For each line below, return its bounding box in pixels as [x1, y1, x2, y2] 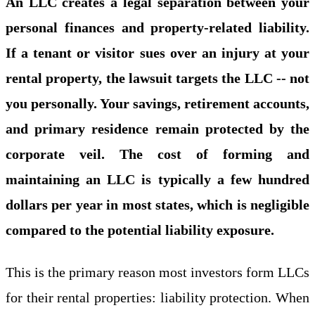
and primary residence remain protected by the [6, 120, 309, 136]
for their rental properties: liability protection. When [6, 289, 309, 305]
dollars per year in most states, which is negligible [6, 196, 309, 212]
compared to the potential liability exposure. [6, 221, 274, 238]
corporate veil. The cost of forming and [6, 146, 309, 162]
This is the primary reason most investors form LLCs [6, 264, 309, 280]
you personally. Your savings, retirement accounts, [6, 95, 309, 111]
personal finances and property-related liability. [6, 19, 309, 35]
